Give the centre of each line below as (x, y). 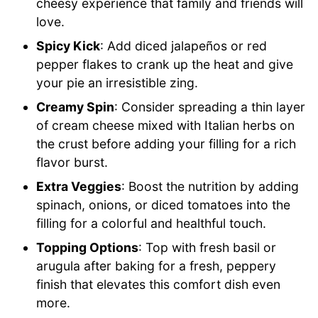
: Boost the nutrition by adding (210, 186)
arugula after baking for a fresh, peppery (157, 265)
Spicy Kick (68, 45)
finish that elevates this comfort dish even (159, 284)
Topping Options (88, 247)
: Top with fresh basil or (208, 247)
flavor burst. (72, 162)
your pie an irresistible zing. (117, 82)
